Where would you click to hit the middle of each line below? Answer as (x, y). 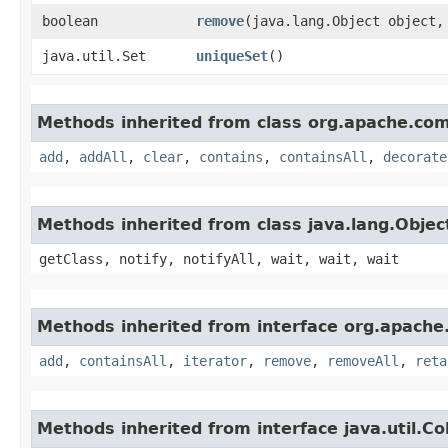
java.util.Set (94, 56)
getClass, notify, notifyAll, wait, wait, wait (219, 259)
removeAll (363, 361)
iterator (215, 361)
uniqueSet (232, 56)
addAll (103, 157)
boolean (70, 21)
